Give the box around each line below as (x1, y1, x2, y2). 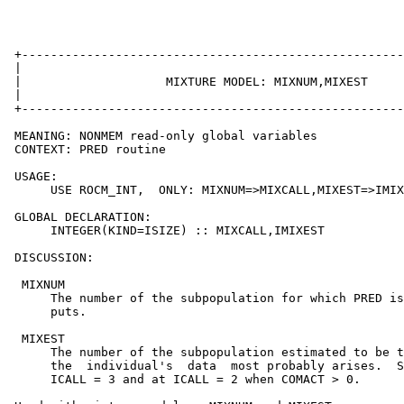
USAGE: (7, 170, 58, 183)
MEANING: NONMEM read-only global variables (7, 129, 317, 142)
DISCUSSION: (7, 251, 94, 264)
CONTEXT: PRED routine (7, 142, 166, 156)
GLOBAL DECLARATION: (7, 210, 151, 224)
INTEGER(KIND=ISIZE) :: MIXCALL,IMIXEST (7, 224, 325, 237)
